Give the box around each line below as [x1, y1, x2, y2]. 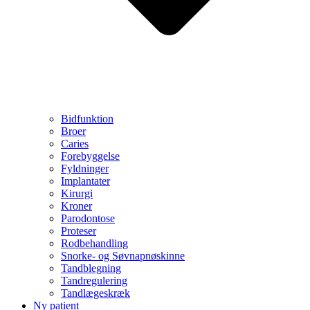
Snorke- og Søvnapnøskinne [61, 250, 185, 262]
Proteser [61, 225, 96, 237]
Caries [61, 138, 89, 149]
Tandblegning [61, 262, 121, 274]
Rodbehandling [61, 237, 128, 249]
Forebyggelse [61, 150, 120, 162]
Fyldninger [61, 163, 109, 174]
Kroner [61, 200, 92, 212]
